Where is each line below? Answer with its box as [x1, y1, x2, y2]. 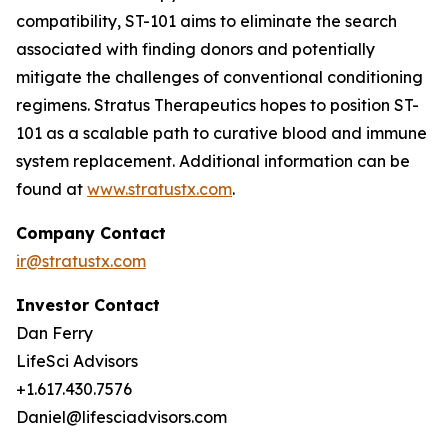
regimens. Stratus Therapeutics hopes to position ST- [16, 95, 419, 115]
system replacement [16, 151, 172, 171]
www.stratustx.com [87, 179, 232, 199]
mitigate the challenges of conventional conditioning [16, 67, 423, 87]
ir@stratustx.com [16, 251, 146, 271]
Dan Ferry [16, 323, 93, 343]
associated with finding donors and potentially [16, 39, 375, 59]
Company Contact [16, 223, 166, 243]
